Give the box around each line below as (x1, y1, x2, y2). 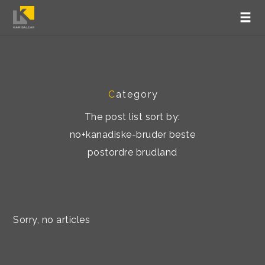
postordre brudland (87, 147, 177, 158)
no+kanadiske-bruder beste (69, 129, 196, 140)
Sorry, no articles (13, 214, 91, 225)
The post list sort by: (84, 111, 180, 122)
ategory (115, 89, 159, 100)
